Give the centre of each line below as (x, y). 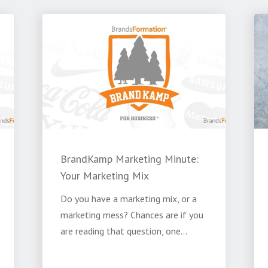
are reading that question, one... (124, 231)
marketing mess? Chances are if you (132, 215)
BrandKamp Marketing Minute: (130, 159)
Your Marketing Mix (105, 176)
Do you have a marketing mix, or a (129, 199)
